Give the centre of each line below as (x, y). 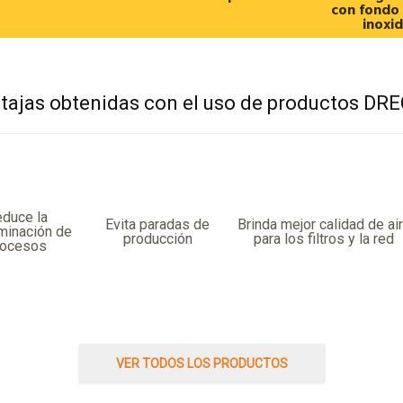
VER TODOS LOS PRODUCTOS (201, 363)
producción (157, 238)
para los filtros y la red (324, 238)
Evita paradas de (157, 224)
